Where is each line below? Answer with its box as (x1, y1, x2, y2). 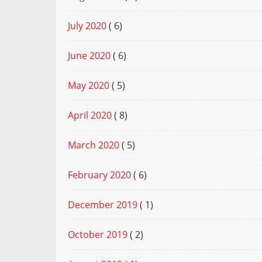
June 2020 (68, 49, 111, 63)
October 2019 (68, 228, 127, 242)
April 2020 (68, 109, 112, 122)
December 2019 (68, 198, 137, 212)
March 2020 (68, 139, 119, 152)
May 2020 (68, 79, 109, 92)
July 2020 (68, 19, 106, 33)
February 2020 (68, 168, 131, 182)
